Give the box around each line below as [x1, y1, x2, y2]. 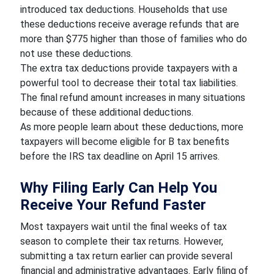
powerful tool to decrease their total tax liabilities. [20, 77, 238, 89]
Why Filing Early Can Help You [20, 179, 217, 196]
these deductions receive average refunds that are [20, 18, 239, 30]
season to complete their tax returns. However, [20, 235, 223, 247]
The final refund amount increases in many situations [20, 92, 245, 103]
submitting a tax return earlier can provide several [20, 250, 232, 262]
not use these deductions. [20, 48, 135, 59]
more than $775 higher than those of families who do [20, 33, 247, 45]
